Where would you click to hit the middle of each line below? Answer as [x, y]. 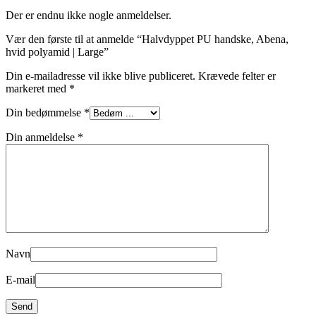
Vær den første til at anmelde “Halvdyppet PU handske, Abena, [147, 39]
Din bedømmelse [45, 112]
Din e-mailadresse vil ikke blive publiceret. [101, 75]
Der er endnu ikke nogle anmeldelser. [89, 15]
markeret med [37, 88]
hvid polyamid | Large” [57, 51]
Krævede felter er [237, 75]
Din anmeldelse [42, 137]
